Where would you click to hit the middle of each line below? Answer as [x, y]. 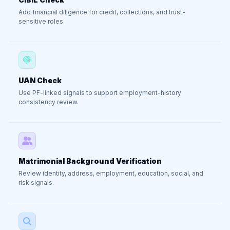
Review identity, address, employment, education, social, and [111, 173]
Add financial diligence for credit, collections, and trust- [102, 12]
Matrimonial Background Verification [90, 161]
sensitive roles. [42, 21]
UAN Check [40, 80]
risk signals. [36, 183]
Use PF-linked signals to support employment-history [100, 93]
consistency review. [49, 102]
